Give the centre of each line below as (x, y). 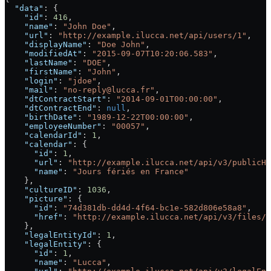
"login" (31, 81)
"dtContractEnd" (51, 108)
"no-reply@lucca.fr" (109, 90)
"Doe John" (121, 44)
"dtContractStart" (56, 99)
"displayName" (46, 44)
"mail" (29, 90)
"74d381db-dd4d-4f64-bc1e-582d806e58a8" (155, 208)
